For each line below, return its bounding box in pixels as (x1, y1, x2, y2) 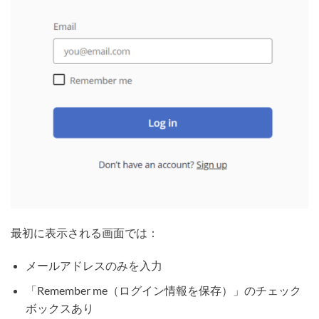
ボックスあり (25, 300, 94, 315)
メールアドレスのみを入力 (25, 258, 162, 273)
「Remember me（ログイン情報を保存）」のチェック (25, 283, 301, 297)
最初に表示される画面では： (11, 226, 159, 240)
